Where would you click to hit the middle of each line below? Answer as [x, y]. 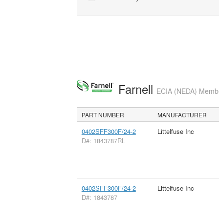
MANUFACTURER [182, 114]
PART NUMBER [103, 114]
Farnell [137, 89]
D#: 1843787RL [103, 140]
